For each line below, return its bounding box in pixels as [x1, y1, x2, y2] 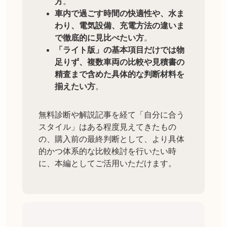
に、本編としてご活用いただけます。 [39, 159, 176, 168]
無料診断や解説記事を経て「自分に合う [39, 110, 184, 120]
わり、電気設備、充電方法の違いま [55, 21, 184, 30]
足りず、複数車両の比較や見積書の [55, 58, 184, 67]
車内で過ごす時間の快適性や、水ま [55, 9, 184, 18]
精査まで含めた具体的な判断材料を [55, 70, 184, 79]
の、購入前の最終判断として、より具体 [39, 135, 184, 144]
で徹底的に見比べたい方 [55, 33, 144, 43]
